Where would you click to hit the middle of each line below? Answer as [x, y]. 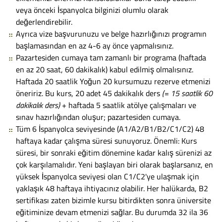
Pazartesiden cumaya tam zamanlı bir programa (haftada [111, 57]
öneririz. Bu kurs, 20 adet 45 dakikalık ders [89, 93]
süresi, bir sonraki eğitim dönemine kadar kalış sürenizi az [114, 152]
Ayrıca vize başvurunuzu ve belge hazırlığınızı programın [111, 33]
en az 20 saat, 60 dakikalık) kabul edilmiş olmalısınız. [105, 69]
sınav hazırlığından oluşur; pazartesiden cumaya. [98, 117]
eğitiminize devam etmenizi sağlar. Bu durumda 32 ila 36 [112, 212]
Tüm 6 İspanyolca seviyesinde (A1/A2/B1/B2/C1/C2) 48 [110, 129]
